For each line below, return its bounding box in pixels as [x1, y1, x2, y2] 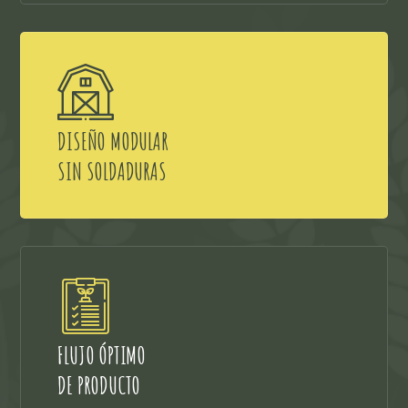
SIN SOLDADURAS [57, 156, 167, 186]
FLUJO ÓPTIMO [57, 340, 147, 370]
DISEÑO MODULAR [57, 126, 168, 156]
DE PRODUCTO [57, 370, 141, 400]
